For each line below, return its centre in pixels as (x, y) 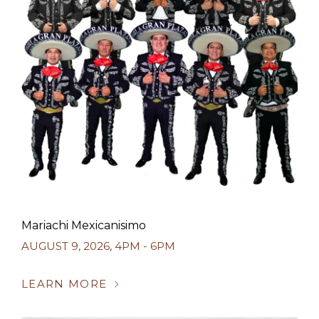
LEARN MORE (64, 284)
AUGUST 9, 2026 (66, 246)
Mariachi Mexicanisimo (84, 225)
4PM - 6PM (145, 246)
